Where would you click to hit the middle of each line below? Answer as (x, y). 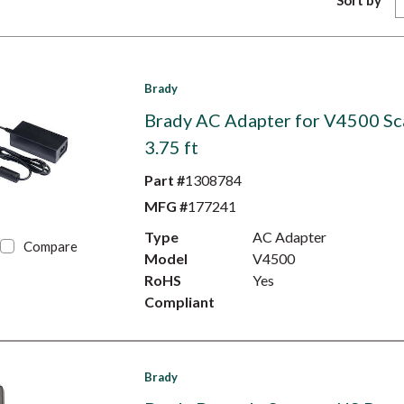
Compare (51, 246)
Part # (164, 180)
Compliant (179, 302)
